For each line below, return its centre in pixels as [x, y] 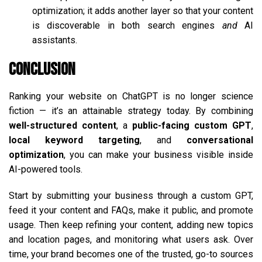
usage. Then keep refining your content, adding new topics [131, 225]
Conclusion [42, 69]
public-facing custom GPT [192, 125]
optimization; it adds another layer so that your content [143, 11]
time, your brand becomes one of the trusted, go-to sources [131, 254]
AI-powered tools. [46, 169]
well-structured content [63, 125]
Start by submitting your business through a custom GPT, [131, 195]
